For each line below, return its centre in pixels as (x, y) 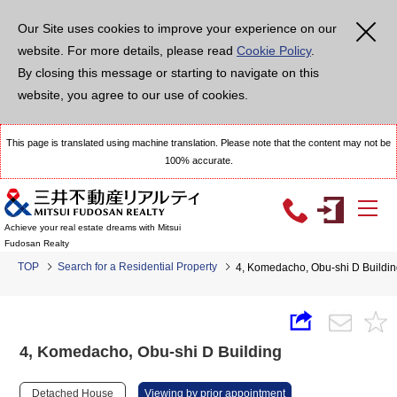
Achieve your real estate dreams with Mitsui (93, 228)
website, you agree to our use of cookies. (133, 95)
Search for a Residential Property (137, 267)
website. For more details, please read (127, 51)
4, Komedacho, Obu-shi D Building (151, 352)
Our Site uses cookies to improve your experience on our (177, 28)
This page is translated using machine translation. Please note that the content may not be (198, 143)
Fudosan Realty (37, 244)
